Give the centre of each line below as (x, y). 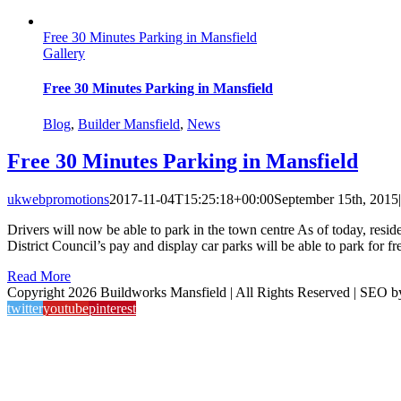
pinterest (112, 309)
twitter (25, 309)
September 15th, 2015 (336, 200)
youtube (66, 309)
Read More (39, 277)
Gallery (64, 53)
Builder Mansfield (129, 124)
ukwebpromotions (58, 200)
